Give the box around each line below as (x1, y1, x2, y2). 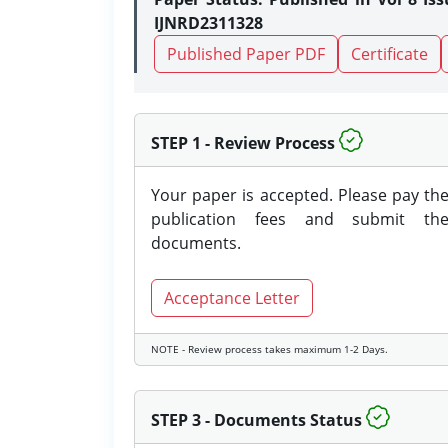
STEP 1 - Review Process (151, 132, 335, 154)
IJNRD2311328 (154, 12, 263, 34)
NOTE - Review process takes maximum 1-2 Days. (151, 342, 388, 356)
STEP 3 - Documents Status (151, 409, 362, 431)
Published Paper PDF (167, 43, 325, 65)
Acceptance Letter (164, 287, 300, 309)
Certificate (351, 43, 428, 65)
